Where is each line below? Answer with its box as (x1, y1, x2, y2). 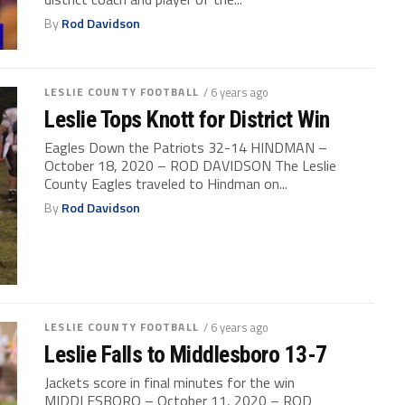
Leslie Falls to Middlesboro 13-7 (44, 341, 327, 369)
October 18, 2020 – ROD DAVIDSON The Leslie (44, 155, 337, 177)
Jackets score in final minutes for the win (44, 372, 296, 394)
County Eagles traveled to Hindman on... (44, 173, 288, 195)
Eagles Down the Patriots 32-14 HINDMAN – (44, 137, 328, 159)
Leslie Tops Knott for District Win (44, 106, 330, 134)
